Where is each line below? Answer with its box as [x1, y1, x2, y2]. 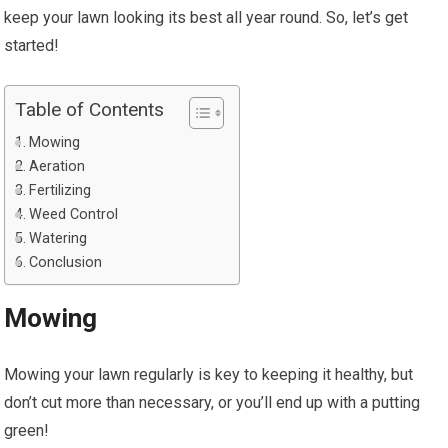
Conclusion [29, 253, 103, 271]
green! [4, 420, 50, 440]
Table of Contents [15, 98, 165, 122]
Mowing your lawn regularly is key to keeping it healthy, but [4, 364, 414, 384]
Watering [29, 229, 88, 247]
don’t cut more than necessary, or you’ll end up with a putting [4, 392, 421, 412]
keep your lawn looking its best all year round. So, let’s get [4, 7, 409, 27]
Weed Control [29, 205, 119, 223]
